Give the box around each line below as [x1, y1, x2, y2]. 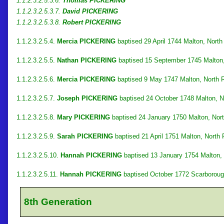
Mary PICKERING [57, 113, 110, 121]
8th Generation [24, 196, 92, 207]
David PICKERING [62, 7, 118, 15]
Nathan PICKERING [57, 56, 116, 64]
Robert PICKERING [62, 18, 121, 26]
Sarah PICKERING [57, 132, 113, 140]
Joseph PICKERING [57, 94, 117, 102]
